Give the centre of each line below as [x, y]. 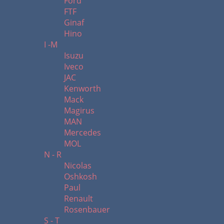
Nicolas [78, 165]
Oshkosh [80, 176]
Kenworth [82, 88]
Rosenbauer [87, 209]
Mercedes [82, 132]
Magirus [79, 110]
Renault [78, 198]
